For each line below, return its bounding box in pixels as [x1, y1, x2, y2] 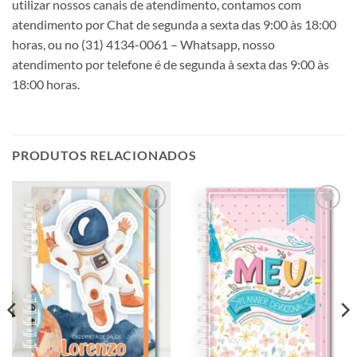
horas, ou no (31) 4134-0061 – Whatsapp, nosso [12, 37, 275, 53]
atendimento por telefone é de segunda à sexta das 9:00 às [12, 57, 329, 73]
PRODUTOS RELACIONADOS [12, 147, 197, 163]
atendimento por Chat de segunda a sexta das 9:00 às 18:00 [12, 17, 336, 33]
